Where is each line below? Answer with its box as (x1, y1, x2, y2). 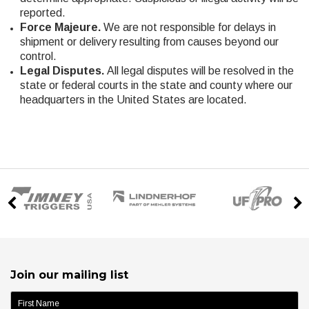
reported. (19, 6, 66, 19)
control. (19, 50, 57, 62)
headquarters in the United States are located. (19, 93, 247, 106)
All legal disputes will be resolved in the (106, 64, 294, 77)
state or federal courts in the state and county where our (19, 79, 292, 91)
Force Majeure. (19, 21, 103, 33)
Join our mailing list (10, 268, 128, 281)
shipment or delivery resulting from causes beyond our (19, 35, 279, 48)
